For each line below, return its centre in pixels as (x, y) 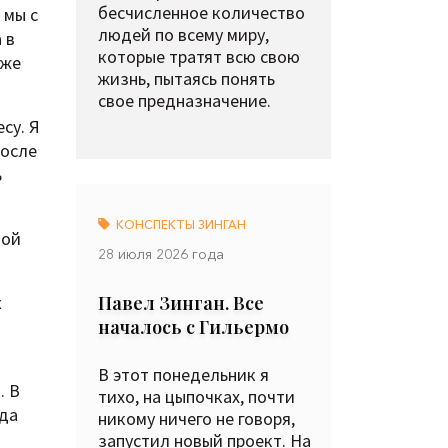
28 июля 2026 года (161, 254)
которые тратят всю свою (199, 56)
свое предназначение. (184, 100)
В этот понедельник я (183, 374)
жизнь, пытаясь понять (186, 78)
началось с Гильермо (193, 327)
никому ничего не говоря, (196, 418)
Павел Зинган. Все (181, 303)
